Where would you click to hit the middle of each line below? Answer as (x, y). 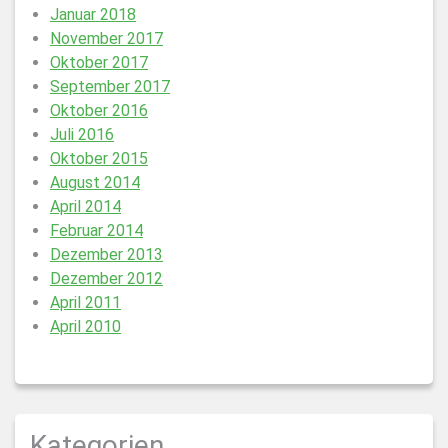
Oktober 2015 (99, 158)
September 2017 (110, 86)
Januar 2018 (93, 14)
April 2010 (85, 326)
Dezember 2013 (106, 254)
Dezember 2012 (106, 278)
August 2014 (95, 182)
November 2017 (106, 38)
